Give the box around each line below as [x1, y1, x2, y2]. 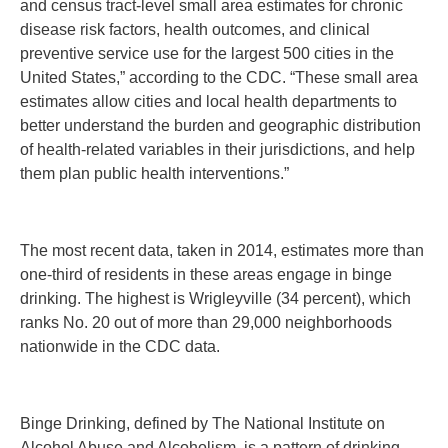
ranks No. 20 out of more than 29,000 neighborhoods [20, 313, 392, 331]
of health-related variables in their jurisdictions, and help [20, 141, 415, 159]
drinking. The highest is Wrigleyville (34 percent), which [20, 289, 411, 307]
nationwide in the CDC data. [20, 337, 220, 355]
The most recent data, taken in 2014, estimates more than [20, 241, 424, 259]
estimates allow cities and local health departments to [20, 93, 397, 111]
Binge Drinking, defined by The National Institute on [20, 414, 385, 432]
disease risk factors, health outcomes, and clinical [20, 21, 370, 39]
